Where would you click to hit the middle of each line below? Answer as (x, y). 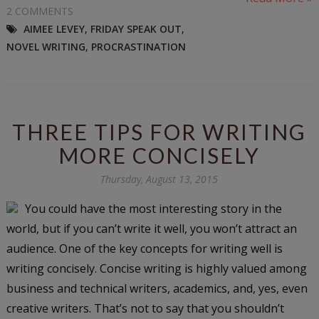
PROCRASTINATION (138, 46)
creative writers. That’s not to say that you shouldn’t (145, 308)
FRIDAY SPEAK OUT (136, 28)
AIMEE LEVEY (54, 28)
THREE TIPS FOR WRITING (159, 131)
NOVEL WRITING (46, 46)
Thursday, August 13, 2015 (159, 179)
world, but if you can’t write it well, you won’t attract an (151, 228)
